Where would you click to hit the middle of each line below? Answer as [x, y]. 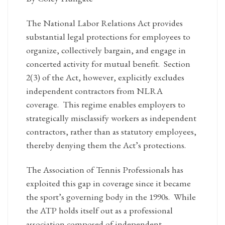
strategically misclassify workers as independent [111, 118]
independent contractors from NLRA [94, 91]
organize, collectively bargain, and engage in [106, 50]
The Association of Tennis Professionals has [104, 170]
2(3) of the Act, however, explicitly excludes [105, 77]
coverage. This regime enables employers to [105, 104]
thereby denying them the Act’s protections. [106, 145]
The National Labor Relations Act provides [104, 23]
